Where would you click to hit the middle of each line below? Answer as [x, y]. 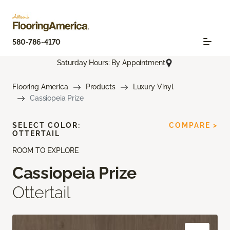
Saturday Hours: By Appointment [111, 63]
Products [100, 87]
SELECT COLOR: [46, 126]
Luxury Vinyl [153, 87]
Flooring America [40, 87]
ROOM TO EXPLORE [45, 151]
